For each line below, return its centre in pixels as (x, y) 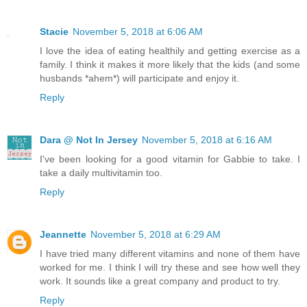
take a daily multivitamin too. (101, 173)
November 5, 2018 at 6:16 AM (207, 140)
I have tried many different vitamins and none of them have (170, 254)
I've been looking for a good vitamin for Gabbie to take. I (170, 159)
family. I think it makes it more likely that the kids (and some (170, 65)
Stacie (54, 32)
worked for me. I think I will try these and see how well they (170, 268)
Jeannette (63, 235)
